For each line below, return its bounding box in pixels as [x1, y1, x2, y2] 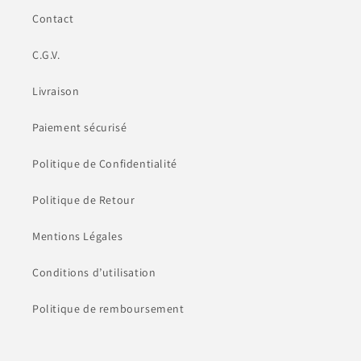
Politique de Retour [32, 193, 135, 207]
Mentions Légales [32, 229, 123, 243]
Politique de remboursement [32, 301, 185, 316]
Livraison [32, 84, 80, 98]
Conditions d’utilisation [32, 265, 156, 280]
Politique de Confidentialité [32, 156, 177, 171]
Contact [32, 11, 74, 26]
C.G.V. [32, 48, 60, 62]
